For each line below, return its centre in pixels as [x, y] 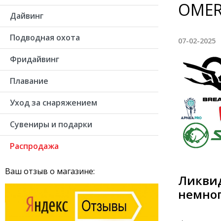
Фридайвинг [35, 59]
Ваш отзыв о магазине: [50, 171]
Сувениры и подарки [51, 124]
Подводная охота [45, 37]
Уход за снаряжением [54, 103]
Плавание [29, 81]
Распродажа [34, 146]
